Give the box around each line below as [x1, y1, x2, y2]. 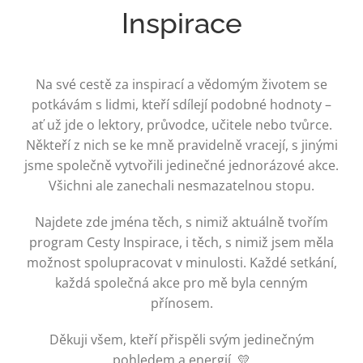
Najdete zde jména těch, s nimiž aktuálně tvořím [35, 212, 328, 231]
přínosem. [150, 293, 213, 312]
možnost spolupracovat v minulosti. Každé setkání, [26, 253, 337, 271]
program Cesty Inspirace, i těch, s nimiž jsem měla [29, 233, 334, 251]
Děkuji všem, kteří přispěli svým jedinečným [49, 330, 314, 348]
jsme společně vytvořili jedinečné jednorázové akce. [24, 156, 339, 174]
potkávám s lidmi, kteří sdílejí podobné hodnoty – [32, 95, 331, 113]
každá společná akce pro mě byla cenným [55, 273, 308, 292]
